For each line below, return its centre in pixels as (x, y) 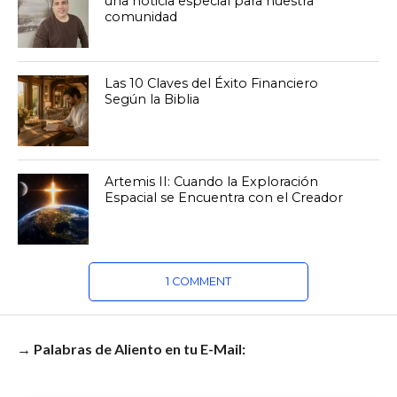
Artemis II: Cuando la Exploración (212, 182)
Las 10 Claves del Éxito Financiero (212, 83)
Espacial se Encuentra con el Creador (224, 198)
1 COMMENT (198, 281)
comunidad (141, 17)
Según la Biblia (152, 99)
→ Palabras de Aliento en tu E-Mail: (131, 349)
